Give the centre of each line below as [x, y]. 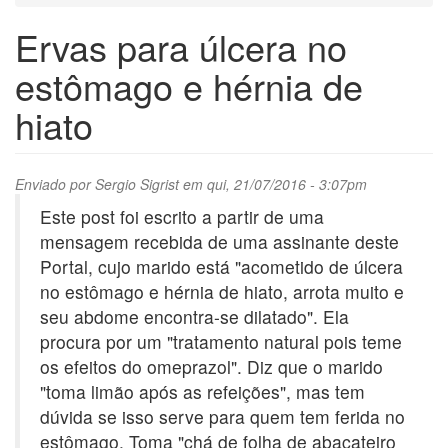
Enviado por [55, 184]
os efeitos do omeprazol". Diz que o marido [211, 366]
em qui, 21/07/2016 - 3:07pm [273, 184]
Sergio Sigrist [137, 184]
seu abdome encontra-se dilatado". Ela [194, 316]
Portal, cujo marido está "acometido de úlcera [221, 266]
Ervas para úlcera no [181, 46]
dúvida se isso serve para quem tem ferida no [222, 416]
